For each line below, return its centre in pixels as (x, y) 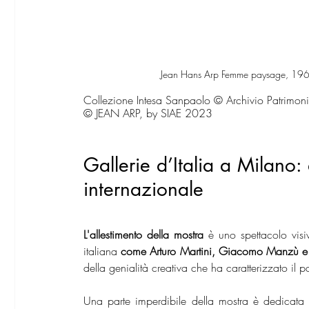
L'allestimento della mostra (143, 235)
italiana (102, 251)
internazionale (143, 189)
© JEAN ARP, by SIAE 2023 (150, 113)
